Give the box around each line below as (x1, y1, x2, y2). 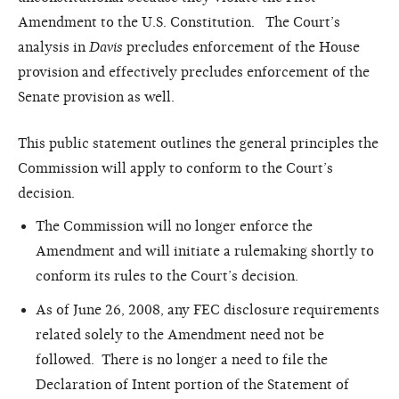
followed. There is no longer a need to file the (36, 351, 328, 368)
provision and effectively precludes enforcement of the (18, 63, 370, 80)
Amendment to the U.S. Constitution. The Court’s (18, 13, 340, 30)
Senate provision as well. (18, 88, 175, 105)
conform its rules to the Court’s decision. (36, 267, 302, 284)
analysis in (18, 38, 89, 55)
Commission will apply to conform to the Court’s (18, 159, 333, 176)
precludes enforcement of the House (123, 38, 360, 55)
